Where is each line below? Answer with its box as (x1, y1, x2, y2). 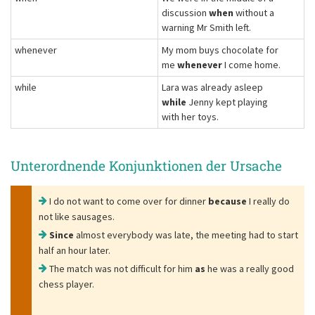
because (208, 195, 247, 207)
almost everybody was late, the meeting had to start (74, 229, 298, 241)
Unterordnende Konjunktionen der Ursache (11, 157, 282, 174)
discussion (162, 6, 209, 19)
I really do (247, 195, 290, 207)
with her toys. (162, 110, 219, 123)
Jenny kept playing (186, 96, 268, 108)
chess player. (39, 278, 94, 290)
